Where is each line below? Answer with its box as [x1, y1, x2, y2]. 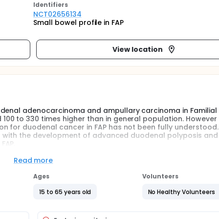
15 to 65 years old [39, 187, 91, 196]
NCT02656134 [33, 9, 82, 19]
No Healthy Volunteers [148, 187, 215, 196]
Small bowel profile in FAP [33, 18, 124, 27]
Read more [13, 155, 53, 165]
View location [112, 44, 163, 54]
